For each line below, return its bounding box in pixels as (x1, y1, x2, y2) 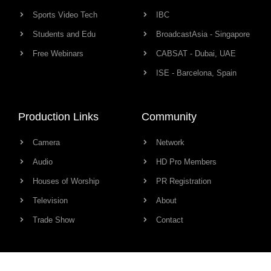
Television (33, 195, 68, 205)
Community (142, 110, 197, 123)
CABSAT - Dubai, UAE (156, 48, 236, 58)
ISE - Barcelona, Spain (156, 68, 237, 77)
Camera (33, 137, 60, 147)
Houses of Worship (33, 176, 99, 186)
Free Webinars (33, 48, 83, 58)
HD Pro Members (156, 157, 217, 166)
